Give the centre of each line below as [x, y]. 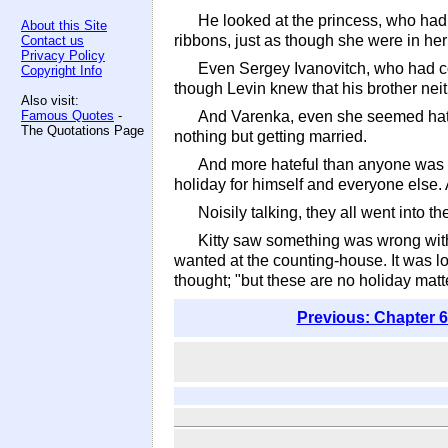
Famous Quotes [67, 115]
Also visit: [50, 100]
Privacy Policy [63, 55]
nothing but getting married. [270, 136]
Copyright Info [61, 70]
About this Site [64, 25]
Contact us [52, 40]
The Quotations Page [82, 130]
